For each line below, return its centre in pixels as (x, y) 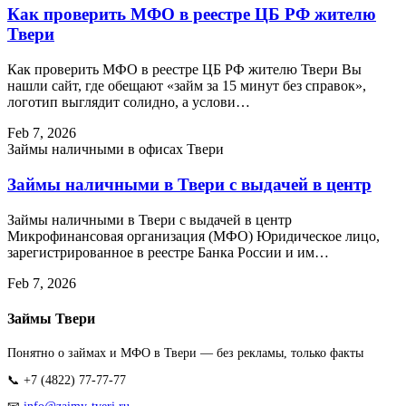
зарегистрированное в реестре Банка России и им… (168, 252)
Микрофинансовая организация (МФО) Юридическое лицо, (193, 236)
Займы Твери (51, 318)
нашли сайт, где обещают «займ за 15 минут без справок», (187, 86)
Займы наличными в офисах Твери (116, 150)
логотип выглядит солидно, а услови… (129, 102)
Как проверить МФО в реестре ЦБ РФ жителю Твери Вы (184, 70)
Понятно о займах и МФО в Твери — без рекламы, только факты (185, 353)
